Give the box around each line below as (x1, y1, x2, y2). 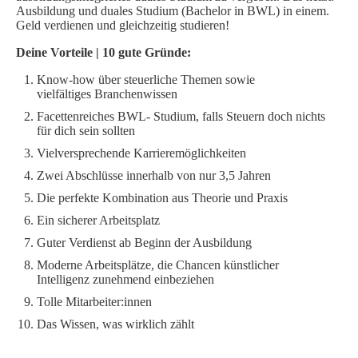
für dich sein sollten (37, 123, 135, 137)
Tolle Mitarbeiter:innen (37, 294, 152, 308)
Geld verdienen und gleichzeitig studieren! (16, 18, 229, 32)
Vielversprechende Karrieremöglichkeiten (37, 145, 246, 160)
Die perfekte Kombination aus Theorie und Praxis (37, 190, 288, 205)
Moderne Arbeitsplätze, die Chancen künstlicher (37, 257, 279, 272)
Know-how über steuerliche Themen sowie (37, 72, 255, 86)
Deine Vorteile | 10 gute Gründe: (16, 45, 191, 59)
